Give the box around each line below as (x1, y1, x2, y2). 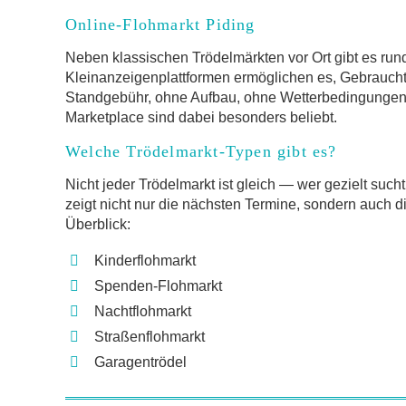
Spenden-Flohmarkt (94, 278, 222, 294)
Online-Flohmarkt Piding (65, 15, 256, 34)
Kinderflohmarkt (94, 253, 196, 268)
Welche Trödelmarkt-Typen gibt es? (65, 142, 337, 160)
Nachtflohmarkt (94, 304, 191, 319)
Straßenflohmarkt (94, 329, 205, 344)
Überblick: (65, 217, 130, 232)
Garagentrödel (94, 354, 187, 370)
